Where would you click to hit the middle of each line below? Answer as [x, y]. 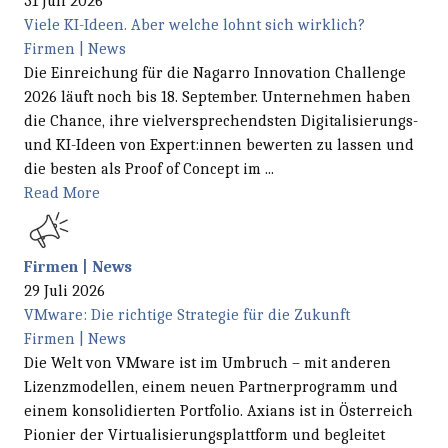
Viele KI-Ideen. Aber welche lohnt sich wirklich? [194, 24]
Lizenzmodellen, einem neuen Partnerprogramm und [211, 386]
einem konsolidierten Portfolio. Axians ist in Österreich [218, 410]
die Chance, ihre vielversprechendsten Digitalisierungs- [221, 120]
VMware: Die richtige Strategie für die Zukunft [187, 314]
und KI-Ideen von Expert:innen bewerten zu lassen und [219, 144]
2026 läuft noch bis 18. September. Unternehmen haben [217, 96]
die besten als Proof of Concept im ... [149, 168]
